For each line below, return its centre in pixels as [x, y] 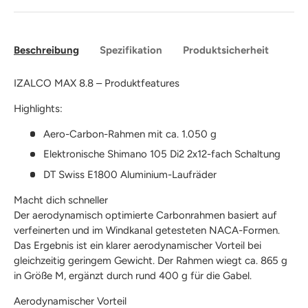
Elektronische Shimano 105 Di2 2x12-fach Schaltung [162, 154]
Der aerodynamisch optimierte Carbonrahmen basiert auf [145, 215]
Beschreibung [46, 50]
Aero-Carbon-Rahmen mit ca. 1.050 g [130, 134]
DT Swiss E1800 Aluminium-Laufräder [130, 174]
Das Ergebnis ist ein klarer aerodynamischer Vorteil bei [137, 245]
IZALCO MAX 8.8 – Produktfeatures [97, 83]
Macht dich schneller [61, 200]
